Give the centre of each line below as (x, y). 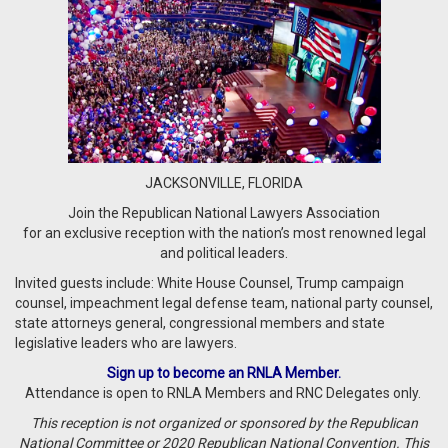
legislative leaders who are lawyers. (126, 343)
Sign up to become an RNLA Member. (224, 373)
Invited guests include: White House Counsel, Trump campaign (209, 283)
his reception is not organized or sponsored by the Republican (228, 423)
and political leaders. (224, 253)
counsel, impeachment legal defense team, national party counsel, (224, 303)
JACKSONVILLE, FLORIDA (224, 183)
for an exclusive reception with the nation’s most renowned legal (224, 233)
